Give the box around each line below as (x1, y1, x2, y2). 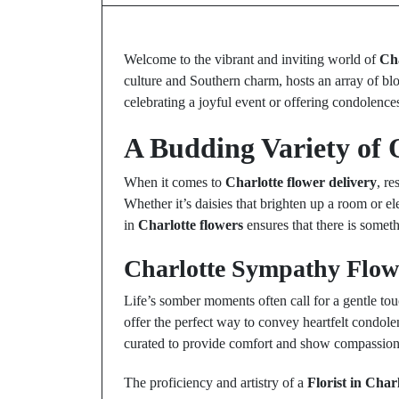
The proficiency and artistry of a (124, 375, 307, 390)
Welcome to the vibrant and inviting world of (124, 52, 379, 67)
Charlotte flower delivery (225, 175, 377, 190)
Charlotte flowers (138, 217, 243, 232)
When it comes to (124, 175, 225, 190)
